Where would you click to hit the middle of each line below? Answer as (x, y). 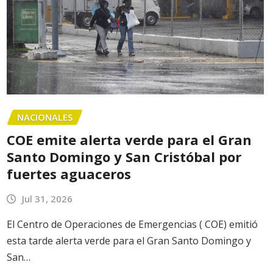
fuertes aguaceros (69, 173)
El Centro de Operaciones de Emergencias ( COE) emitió (132, 225)
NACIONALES (45, 117)
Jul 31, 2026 (47, 198)
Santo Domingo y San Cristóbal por (124, 156)
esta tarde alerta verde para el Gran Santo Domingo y (129, 241)
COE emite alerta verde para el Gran (129, 139)
